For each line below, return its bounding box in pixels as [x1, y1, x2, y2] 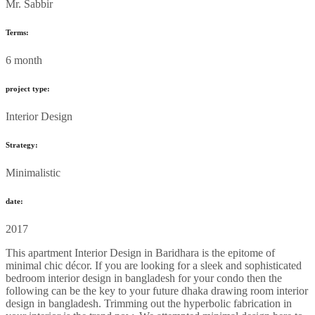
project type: [6, 84, 50, 93]
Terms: [6, 27, 29, 37]
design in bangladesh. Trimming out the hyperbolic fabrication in [6, 297, 292, 309]
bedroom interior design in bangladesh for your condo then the [6, 271, 282, 284]
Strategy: [6, 140, 38, 149]
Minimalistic [6, 166, 60, 179]
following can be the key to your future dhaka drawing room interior [6, 284, 308, 297]
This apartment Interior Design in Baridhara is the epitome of [6, 246, 275, 259]
